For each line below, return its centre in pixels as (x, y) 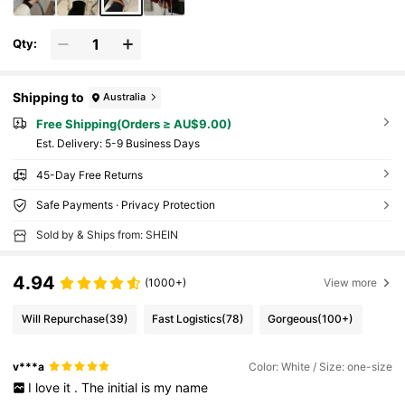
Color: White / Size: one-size (320, 366)
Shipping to (49, 98)
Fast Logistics (187, 319)
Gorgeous (293, 319)
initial (124, 388)
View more (351, 282)
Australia (125, 97)
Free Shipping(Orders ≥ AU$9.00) (133, 123)
